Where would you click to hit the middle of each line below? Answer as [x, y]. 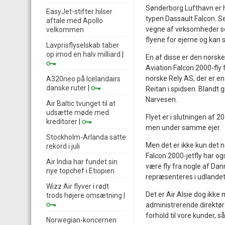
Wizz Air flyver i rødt [78, 186]
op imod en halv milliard [83, 54]
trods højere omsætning [84, 195]
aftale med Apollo [75, 21]
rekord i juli [63, 146]
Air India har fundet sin [82, 162]
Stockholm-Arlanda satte [86, 137]
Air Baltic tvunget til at [81, 103]
